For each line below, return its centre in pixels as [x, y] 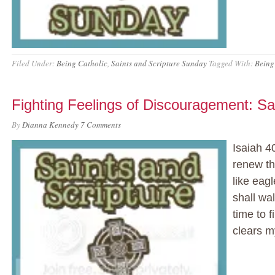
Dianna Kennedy [50, 125]
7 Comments [101, 125]
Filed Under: [34, 63]
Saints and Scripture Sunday [159, 63]
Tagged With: [232, 63]
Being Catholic [82, 63]
